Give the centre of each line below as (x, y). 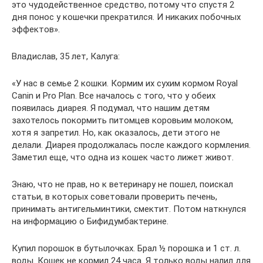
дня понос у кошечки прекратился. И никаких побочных (126, 17)
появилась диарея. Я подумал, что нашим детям (111, 108)
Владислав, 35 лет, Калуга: (66, 57)
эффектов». (36, 30)
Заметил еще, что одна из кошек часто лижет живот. (123, 158)
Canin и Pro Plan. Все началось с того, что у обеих (114, 96)
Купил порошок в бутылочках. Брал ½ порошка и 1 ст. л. (126, 249)
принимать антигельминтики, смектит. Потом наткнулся (129, 209)
